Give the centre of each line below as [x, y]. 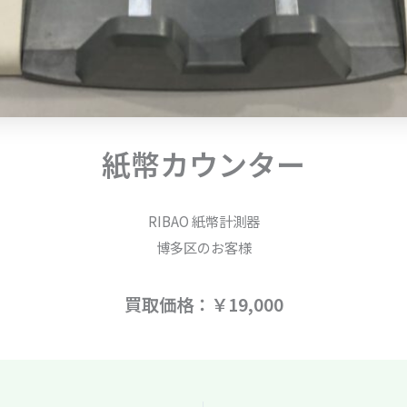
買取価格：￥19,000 [203, 304]
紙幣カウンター [203, 164]
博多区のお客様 [203, 247]
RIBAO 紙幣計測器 [203, 221]
